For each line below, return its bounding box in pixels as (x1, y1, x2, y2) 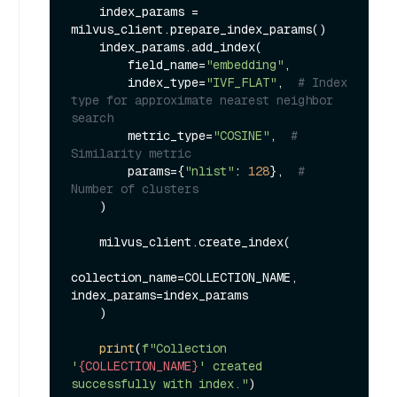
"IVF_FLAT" (206, 74, 276, 90)
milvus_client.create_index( (71, 233, 99, 250)
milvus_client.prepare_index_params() (71, 20, 326, 37)
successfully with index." (71, 375, 248, 392)
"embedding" (206, 56, 284, 73)
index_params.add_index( (71, 38, 99, 55)
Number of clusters (71, 180, 198, 197)
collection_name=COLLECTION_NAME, (71, 269, 298, 285)
